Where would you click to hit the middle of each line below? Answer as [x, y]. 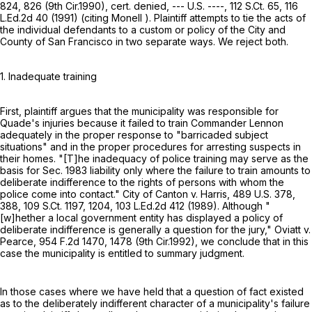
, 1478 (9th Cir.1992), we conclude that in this [206, 241]
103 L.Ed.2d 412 [150, 205]
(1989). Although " [227, 205]
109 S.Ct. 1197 [53, 205]
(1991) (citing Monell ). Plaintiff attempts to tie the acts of [177, 17]
